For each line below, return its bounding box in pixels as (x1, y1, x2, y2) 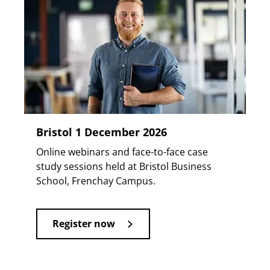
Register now (52, 217, 115, 231)
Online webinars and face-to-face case (36, 145, 208, 159)
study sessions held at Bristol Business (36, 160, 212, 174)
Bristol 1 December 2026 (36, 125, 167, 140)
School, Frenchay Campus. (36, 174, 155, 188)
